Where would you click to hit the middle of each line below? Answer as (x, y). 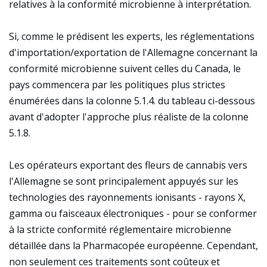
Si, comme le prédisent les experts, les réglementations (132, 36)
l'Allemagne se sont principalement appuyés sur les (124, 181)
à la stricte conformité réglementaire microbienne (120, 229)
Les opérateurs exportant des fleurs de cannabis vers (128, 165)
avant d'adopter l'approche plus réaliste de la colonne (129, 117)
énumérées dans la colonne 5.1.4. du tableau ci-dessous (132, 101)
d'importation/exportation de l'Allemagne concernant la (133, 52)
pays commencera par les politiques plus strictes (117, 85)
